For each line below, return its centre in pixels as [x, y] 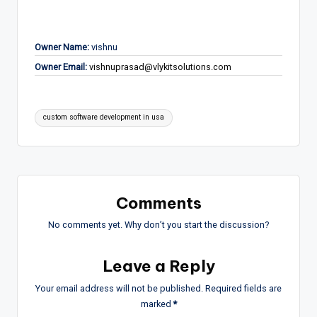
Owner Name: [62, 47]
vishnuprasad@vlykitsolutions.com [160, 67]
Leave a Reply [158, 266]
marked [157, 304]
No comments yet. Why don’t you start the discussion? [158, 225]
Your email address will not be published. [119, 289]
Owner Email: [61, 67]
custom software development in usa [104, 117]
